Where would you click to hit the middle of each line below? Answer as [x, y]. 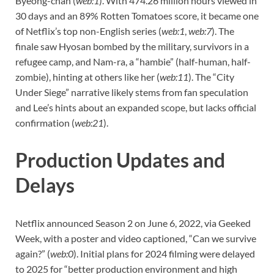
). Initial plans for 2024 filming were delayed [164, 254]
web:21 [89, 122]
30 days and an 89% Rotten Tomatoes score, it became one [137, 15]
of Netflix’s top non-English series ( [88, 31]
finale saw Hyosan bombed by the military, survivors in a [132, 46]
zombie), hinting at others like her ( [87, 76]
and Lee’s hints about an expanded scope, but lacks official [136, 107]
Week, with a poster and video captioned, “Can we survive [136, 239]
